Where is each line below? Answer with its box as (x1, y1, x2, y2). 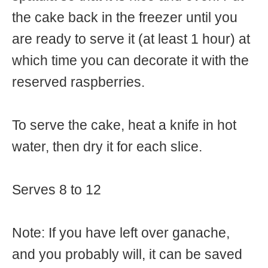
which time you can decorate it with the (12, 53, 249, 68)
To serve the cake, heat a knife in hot (12, 117, 236, 133)
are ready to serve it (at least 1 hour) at (12, 31, 250, 47)
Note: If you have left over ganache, (12, 226, 230, 241)
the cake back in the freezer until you (12, 10, 237, 25)
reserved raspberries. (12, 74, 145, 90)
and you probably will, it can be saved (12, 247, 242, 263)
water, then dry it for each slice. (12, 139, 202, 154)
